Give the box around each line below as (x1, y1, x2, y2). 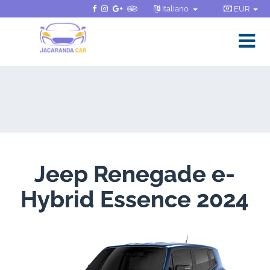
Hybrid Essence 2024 (20, 186, 249, 213)
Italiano (160, 4, 191, 13)
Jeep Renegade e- (34, 160, 235, 187)
